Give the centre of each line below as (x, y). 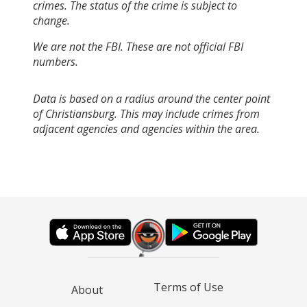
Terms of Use (188, 287)
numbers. (56, 61)
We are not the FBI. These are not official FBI (138, 46)
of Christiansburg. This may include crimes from (146, 113)
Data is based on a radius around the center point (151, 98)
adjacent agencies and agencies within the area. (146, 128)
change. (51, 20)
